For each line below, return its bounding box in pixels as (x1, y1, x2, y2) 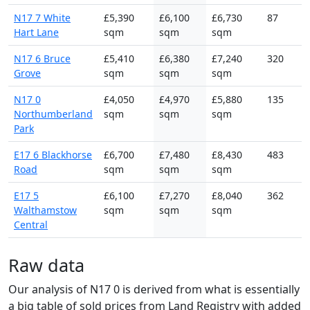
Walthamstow (14, 203, 77, 217)
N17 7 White (14, 10, 71, 24)
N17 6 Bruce (14, 51, 71, 65)
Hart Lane (14, 25, 59, 39)
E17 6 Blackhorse (14, 147, 92, 161)
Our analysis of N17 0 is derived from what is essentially (8, 281, 300, 297)
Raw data (8, 253, 84, 277)
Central (14, 217, 48, 231)
